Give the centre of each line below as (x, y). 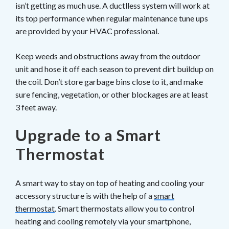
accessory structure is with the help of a (85, 195)
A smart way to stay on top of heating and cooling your (110, 182)
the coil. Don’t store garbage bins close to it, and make (109, 81)
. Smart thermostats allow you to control (124, 208)
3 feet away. (36, 107)
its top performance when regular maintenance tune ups (112, 18)
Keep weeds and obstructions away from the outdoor (108, 56)
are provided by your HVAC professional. (87, 31)
